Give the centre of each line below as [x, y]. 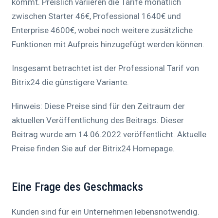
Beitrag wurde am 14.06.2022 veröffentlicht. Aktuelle [109, 135]
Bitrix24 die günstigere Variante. [70, 82]
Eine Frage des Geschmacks [77, 187]
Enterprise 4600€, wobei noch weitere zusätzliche [102, 30]
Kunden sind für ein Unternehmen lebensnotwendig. [106, 212]
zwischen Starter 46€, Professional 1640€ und [96, 16]
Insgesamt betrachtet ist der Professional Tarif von [105, 68]
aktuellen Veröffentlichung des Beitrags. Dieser [98, 120]
